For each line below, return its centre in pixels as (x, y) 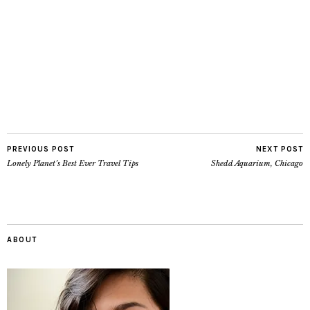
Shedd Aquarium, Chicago (257, 163)
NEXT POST (280, 149)
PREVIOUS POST (40, 149)
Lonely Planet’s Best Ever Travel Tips (73, 163)
